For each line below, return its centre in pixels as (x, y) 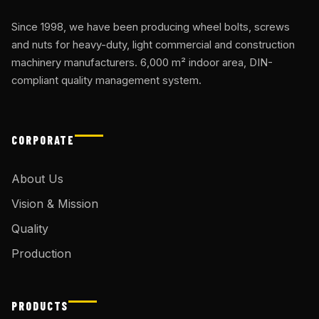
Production (41, 253)
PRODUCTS (40, 305)
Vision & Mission (55, 203)
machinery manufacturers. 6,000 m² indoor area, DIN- (142, 62)
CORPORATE (43, 140)
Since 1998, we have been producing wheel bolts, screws (151, 27)
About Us (37, 178)
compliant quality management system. (106, 80)
